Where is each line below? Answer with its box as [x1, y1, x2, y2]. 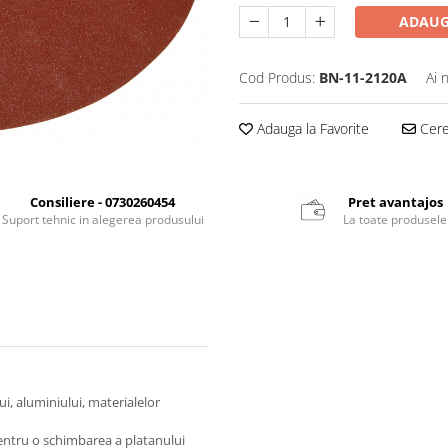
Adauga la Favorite [253, 118, 369, 138]
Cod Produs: [239, 67, 315, 87]
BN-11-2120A [319, 67, 407, 87]
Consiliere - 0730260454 [30, 192, 176, 211]
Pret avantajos [347, 192, 443, 211]
